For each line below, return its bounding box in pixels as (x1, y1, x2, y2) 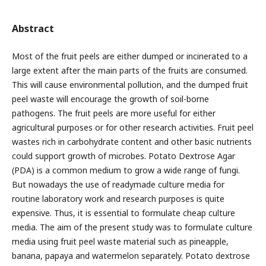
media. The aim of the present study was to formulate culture (11, 221, 252, 233)
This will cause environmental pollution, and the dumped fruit (11, 78, 248, 90)
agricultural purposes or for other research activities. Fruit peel (11, 121, 254, 133)
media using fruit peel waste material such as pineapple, (11, 235, 229, 247)
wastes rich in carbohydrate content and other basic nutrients (11, 135, 252, 147)
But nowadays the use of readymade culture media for (11, 178, 224, 190)
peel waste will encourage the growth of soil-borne (11, 93, 209, 104)
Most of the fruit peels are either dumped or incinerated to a (11, 50, 248, 62)
